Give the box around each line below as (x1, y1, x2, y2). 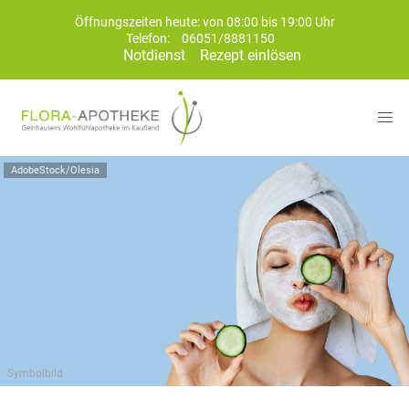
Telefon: (125, 31, 173, 47)
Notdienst (122, 47, 185, 64)
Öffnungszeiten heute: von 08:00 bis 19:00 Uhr (74, 15, 335, 30)
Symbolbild (7, 367, 63, 380)
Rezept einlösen (199, 47, 301, 64)
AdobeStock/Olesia (11, 164, 100, 176)
